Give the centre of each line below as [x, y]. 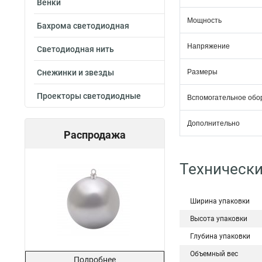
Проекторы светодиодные [89, 96]
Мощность [204, 20]
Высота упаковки [219, 219]
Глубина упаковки [220, 236]
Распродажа [95, 135]
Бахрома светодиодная [83, 26]
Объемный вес [214, 254]
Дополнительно [213, 123]
